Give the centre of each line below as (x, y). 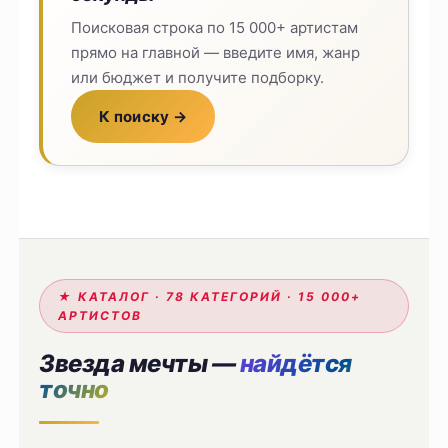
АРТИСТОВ (100, 316)
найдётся (295, 364)
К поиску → (143, 117)
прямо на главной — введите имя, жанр (216, 53)
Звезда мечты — (139, 364)
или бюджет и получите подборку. (198, 78)
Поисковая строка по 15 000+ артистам (215, 28)
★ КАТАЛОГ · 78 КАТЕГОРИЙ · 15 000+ (210, 297)
